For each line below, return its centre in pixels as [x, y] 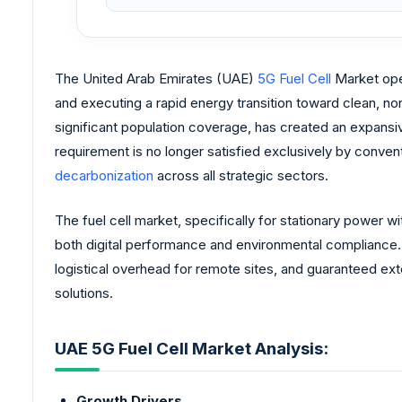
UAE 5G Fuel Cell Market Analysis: [192, 349]
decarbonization [104, 176]
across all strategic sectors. [241, 176]
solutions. [84, 293]
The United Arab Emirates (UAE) [156, 79]
